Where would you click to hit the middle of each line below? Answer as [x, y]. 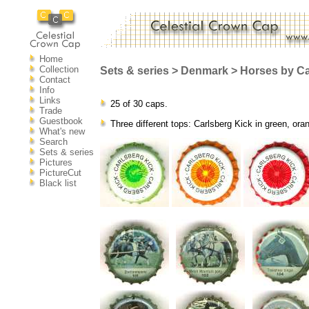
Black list [58, 183]
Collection [59, 69]
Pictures [56, 162]
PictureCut [60, 173]
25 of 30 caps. [139, 104]
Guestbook [61, 121]
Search [53, 142]
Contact [54, 80]
